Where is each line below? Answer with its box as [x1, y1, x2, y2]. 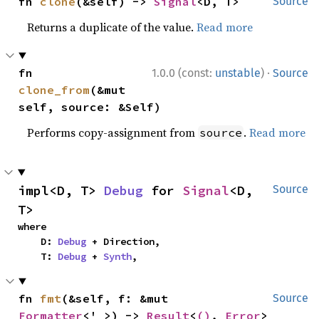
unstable [215, 66, 261, 80]
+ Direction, [86, 234, 160, 248]
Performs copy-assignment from [27, 124, 199, 140]
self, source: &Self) [19, 99, 162, 114]
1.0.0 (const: [152, 66, 215, 80]
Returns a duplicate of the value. [27, 19, 197, 35]
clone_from [19, 82, 90, 97]
